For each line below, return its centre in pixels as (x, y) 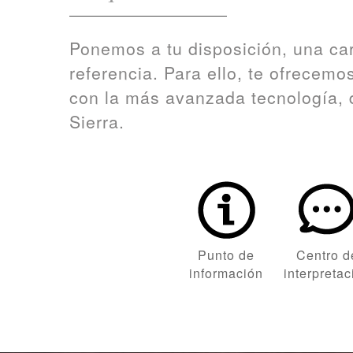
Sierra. (97, 122)
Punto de (226, 255)
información (226, 273)
